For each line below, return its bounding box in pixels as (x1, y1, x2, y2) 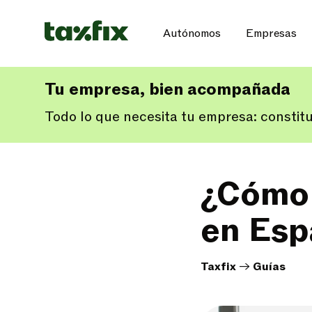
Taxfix (201, 259, 236, 274)
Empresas (246, 26, 297, 41)
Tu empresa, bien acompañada (45, 79, 290, 100)
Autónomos (163, 26, 221, 41)
